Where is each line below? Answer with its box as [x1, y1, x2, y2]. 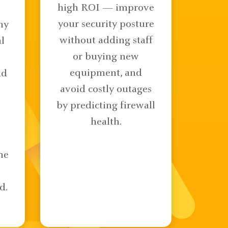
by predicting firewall [56, 100, 155, 111]
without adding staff [59, 35, 153, 46]
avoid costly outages [60, 84, 152, 95]
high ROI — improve [58, 3, 154, 14]
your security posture [58, 19, 154, 30]
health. [90, 117, 122, 128]
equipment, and [70, 68, 142, 79]
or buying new [73, 51, 139, 63]
